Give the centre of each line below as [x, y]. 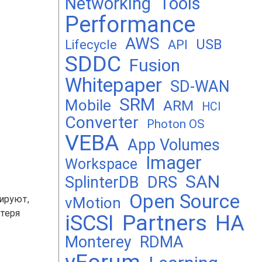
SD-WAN [200, 87]
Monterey [98, 242]
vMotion [93, 203]
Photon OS [176, 124]
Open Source [185, 201]
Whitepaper [113, 85]
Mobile [88, 105]
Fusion [155, 65]
